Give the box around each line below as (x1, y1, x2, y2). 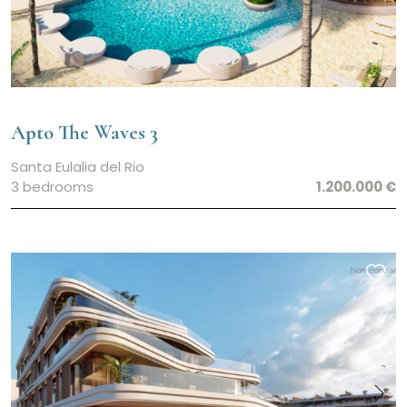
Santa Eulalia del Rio (11, 157, 144, 177)
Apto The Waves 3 (11, 120, 158, 145)
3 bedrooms (11, 177, 94, 197)
